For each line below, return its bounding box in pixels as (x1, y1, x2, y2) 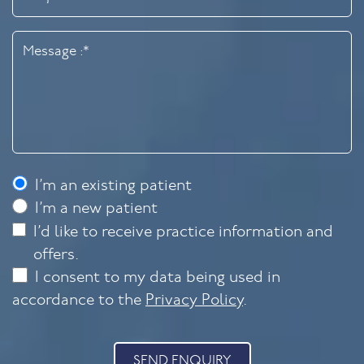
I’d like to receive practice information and (32, 225, 333, 241)
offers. (32, 248, 79, 264)
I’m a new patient (34, 201, 158, 218)
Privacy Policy (145, 293, 243, 310)
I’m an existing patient (34, 179, 192, 195)
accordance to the (12, 293, 145, 310)
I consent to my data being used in (34, 271, 280, 287)
